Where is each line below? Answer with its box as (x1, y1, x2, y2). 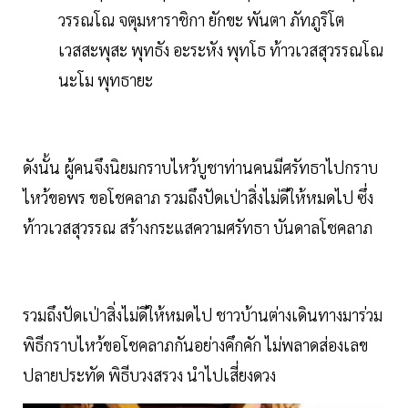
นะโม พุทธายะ (58, 68, 153, 90)
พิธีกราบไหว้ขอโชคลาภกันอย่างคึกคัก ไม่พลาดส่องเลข (23, 333, 368, 355)
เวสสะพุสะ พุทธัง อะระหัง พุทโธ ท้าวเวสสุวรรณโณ (58, 38, 383, 60)
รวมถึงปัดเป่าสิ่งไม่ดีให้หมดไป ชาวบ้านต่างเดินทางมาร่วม (23, 303, 382, 325)
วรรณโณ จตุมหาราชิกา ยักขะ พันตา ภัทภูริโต (58, 8, 344, 30)
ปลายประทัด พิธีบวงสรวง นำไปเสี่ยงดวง (23, 363, 276, 385)
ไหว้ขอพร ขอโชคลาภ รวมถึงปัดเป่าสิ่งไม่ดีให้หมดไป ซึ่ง (23, 186, 373, 208)
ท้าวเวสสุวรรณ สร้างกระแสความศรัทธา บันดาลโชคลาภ (23, 216, 372, 238)
